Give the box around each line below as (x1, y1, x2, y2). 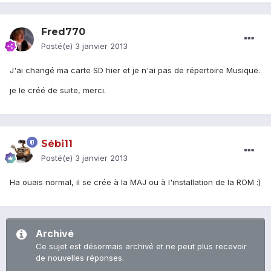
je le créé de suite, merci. (10, 85, 106, 96)
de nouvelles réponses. (36, 253, 124, 263)
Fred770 (41, 26, 85, 38)
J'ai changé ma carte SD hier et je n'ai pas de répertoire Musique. (10, 65, 260, 76)
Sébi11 (41, 138, 73, 150)
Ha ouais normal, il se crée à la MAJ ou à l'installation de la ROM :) (10, 177, 261, 188)
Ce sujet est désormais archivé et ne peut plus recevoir (36, 241, 247, 252)
